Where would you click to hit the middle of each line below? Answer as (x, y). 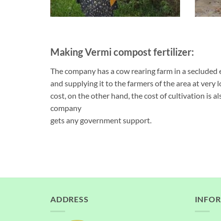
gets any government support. (101, 120)
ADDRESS (70, 199)
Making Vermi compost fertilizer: (122, 52)
